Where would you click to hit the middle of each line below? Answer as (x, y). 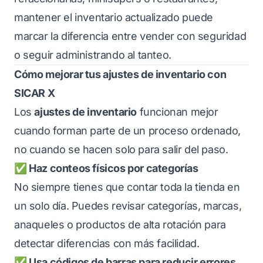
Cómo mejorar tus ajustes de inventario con (120, 74)
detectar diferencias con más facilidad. (107, 243)
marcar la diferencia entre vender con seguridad (130, 36)
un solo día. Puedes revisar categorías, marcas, (128, 206)
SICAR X (35, 93)
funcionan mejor (178, 112)
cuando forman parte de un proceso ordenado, (127, 131)
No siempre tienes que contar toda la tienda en (127, 187)
